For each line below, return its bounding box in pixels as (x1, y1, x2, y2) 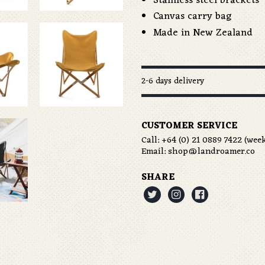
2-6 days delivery (141, 74, 204, 89)
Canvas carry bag (153, 8, 231, 26)
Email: (141, 144, 168, 160)
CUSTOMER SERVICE (141, 118, 237, 135)
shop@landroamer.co (168, 144, 255, 160)
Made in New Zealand (153, 24, 253, 43)
